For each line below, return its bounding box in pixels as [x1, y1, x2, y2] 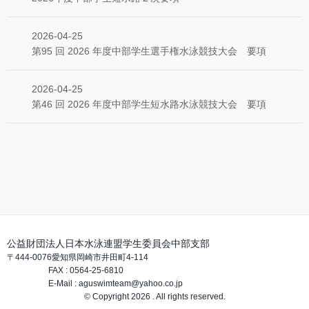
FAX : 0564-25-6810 [7, 266, 123, 275]
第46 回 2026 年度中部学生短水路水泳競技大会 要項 [32, 99, 266, 110]
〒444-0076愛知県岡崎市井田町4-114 [7, 252, 148, 262]
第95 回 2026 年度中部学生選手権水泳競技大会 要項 [32, 46, 266, 57]
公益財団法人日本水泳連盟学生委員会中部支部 [7, 238, 210, 249]
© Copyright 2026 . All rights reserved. [83, 292, 226, 301]
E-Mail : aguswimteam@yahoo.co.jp [7, 279, 183, 288]
